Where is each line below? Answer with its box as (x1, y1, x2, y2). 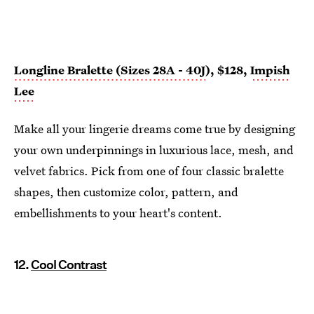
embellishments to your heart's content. (14, 205, 222, 221)
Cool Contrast (31, 257, 107, 273)
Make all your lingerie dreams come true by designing (14, 121, 295, 137)
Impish (250, 62, 290, 78)
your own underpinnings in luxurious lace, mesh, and (14, 142, 294, 158)
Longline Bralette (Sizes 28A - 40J (14, 62, 205, 78)
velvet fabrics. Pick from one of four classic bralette (14, 163, 284, 179)
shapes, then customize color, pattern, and (14, 184, 238, 200)
